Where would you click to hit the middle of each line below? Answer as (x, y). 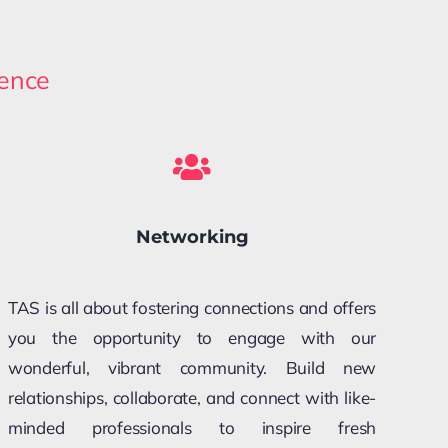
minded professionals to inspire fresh (192, 427)
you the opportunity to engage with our (192, 337)
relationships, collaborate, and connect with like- (192, 397)
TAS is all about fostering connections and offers (192, 307)
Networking (192, 236)
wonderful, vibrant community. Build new (192, 367)
